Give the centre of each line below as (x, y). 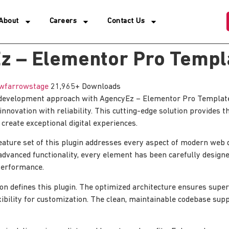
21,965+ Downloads (86, 87)
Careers (63, 21)
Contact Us (126, 21)
